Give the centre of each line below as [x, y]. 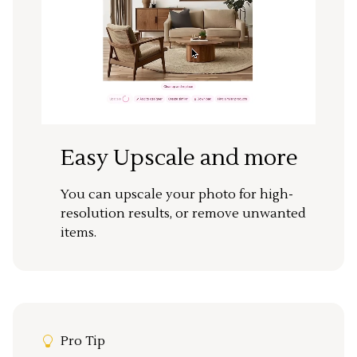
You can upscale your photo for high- [177, 194]
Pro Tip [83, 341]
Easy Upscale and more [179, 157]
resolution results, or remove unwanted [183, 213]
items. [78, 232]
